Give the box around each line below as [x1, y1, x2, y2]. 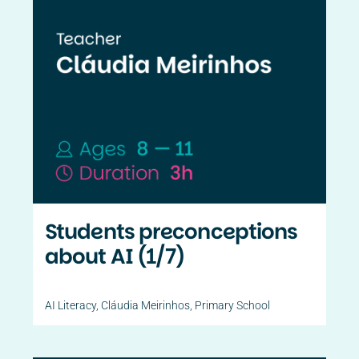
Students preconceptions [45, 217, 298, 247]
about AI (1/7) [45, 242, 186, 272]
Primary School [195, 299, 271, 313]
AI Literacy [45, 299, 97, 313]
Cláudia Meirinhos [101, 299, 191, 313]
